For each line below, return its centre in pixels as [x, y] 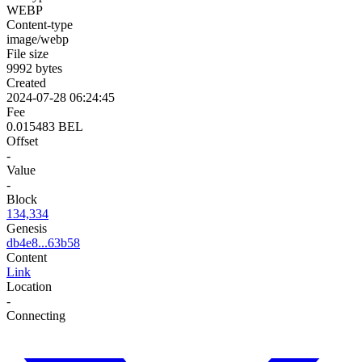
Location [29, 286]
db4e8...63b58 [43, 242]
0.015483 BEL [45, 126]
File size [27, 53]
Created [26, 82]
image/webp [38, 39]
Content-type [40, 24]
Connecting [36, 315]
